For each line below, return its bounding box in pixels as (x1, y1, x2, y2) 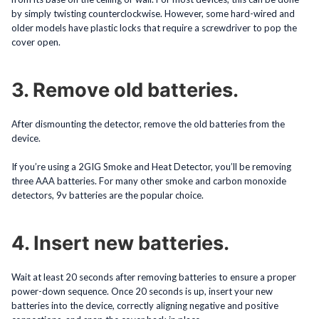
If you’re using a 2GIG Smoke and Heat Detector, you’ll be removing (11, 160, 291, 172)
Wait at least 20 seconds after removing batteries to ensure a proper (11, 271, 296, 283)
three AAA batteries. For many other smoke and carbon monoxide (11, 174, 286, 187)
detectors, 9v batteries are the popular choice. (11, 189, 204, 201)
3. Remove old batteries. (11, 78, 239, 102)
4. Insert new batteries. (11, 231, 229, 255)
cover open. (11, 36, 61, 48)
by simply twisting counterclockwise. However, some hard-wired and (11, 7, 295, 19)
